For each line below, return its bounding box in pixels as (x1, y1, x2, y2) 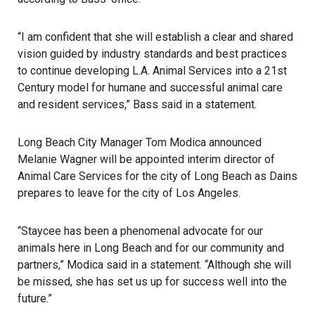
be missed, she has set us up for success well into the (18, 275, 287, 288)
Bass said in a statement (133, 98, 255, 111)
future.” (18, 292, 52, 305)
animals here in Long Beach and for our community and (18, 241, 284, 255)
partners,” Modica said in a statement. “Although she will (18, 258, 291, 271)
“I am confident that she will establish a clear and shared (18, 30, 293, 44)
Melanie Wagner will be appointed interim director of (18, 153, 275, 166)
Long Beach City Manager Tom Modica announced (18, 136, 262, 149)
